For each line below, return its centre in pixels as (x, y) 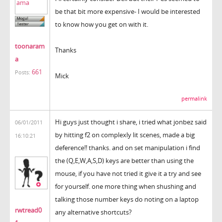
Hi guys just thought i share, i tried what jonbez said (131, 122)
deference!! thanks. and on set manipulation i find (128, 147)
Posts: (23, 73)
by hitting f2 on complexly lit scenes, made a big (125, 135)
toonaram (30, 46)
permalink (194, 98)
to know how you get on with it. (102, 24)
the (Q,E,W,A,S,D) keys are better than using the (124, 160)
